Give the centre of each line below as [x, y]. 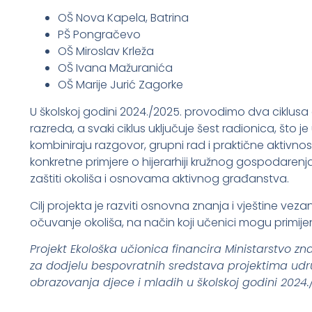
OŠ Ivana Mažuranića [115, 68]
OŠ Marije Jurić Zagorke [120, 85]
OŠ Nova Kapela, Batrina [123, 18]
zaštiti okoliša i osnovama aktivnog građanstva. [159, 179]
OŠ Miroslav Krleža [106, 52]
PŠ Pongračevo [99, 35]
